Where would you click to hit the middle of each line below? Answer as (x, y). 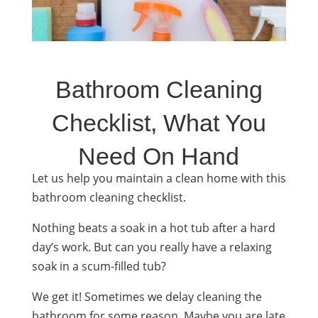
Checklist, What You (159, 123)
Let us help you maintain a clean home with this (159, 178)
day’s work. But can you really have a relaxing (152, 247)
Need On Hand (159, 156)
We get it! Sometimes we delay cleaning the (147, 296)
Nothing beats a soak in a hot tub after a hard (153, 227)
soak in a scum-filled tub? (99, 266)
